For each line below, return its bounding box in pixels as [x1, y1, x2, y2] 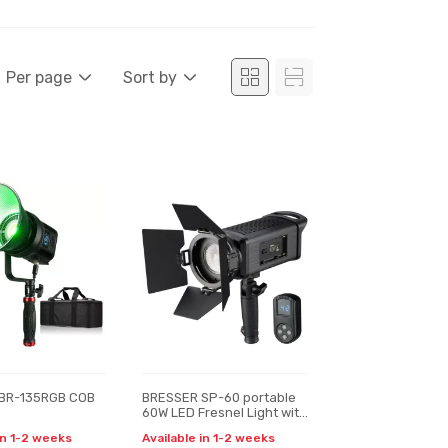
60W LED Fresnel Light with [141, 405, 307, 420]
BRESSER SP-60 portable [141, 390, 296, 405]
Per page [6, 67, 72, 87]
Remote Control [141, 420, 239, 435]
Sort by [123, 67, 177, 87]
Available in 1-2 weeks [141, 431, 275, 445]
